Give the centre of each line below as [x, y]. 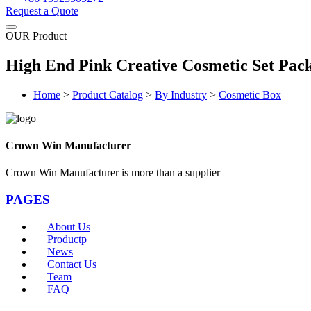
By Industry [181, 94]
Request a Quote [42, 11]
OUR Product [36, 36]
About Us [69, 226]
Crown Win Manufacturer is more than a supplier [113, 173]
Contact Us [72, 264]
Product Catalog [108, 94]
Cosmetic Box [250, 94]
